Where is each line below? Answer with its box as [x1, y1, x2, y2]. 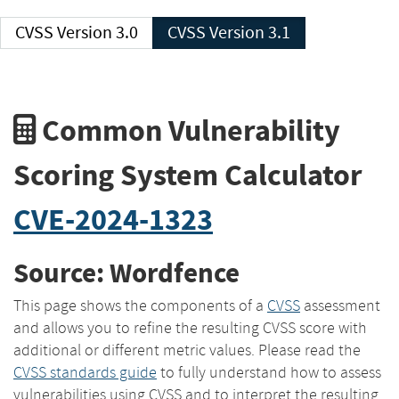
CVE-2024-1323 [13, 199, 213, 240]
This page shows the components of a [13, 295, 267, 315]
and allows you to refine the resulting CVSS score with [13, 317, 367, 338]
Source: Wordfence [13, 255, 240, 292]
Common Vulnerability [36, 110, 340, 151]
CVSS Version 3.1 [209, 21, 290, 44]
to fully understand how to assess [157, 362, 381, 382]
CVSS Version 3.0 [57, 21, 138, 44]
